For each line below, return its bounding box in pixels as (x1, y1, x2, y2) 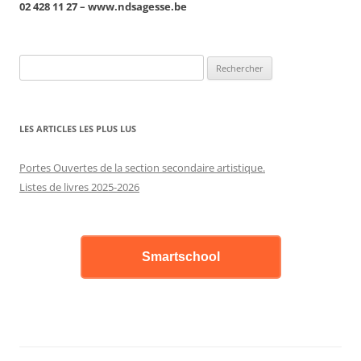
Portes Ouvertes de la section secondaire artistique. (19, 160, 265, 176)
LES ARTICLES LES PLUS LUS (19, 122, 136, 135)
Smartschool (141, 250, 220, 264)
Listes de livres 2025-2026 (19, 180, 139, 195)
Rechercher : (19, 56, 77, 72)
